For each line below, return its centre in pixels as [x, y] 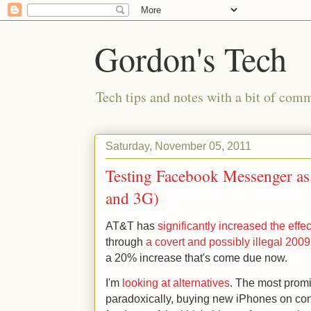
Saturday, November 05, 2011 [178, 145]
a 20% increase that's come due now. [196, 258]
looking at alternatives [176, 283]
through [126, 242]
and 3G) [132, 198]
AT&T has [132, 226]
